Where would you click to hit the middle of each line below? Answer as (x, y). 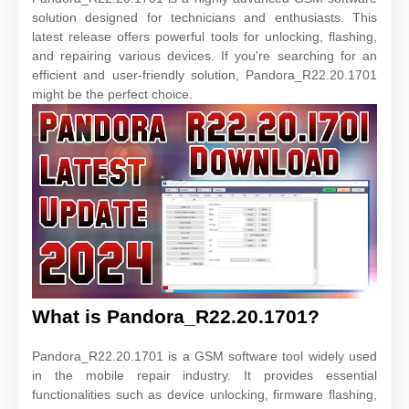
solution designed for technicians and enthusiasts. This (204, 17)
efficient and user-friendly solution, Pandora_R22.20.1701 (204, 74)
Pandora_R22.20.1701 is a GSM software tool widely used (204, 356)
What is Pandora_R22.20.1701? (176, 316)
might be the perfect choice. (112, 94)
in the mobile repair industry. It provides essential (204, 375)
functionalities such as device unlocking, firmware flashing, (204, 394)
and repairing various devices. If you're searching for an (204, 55)
